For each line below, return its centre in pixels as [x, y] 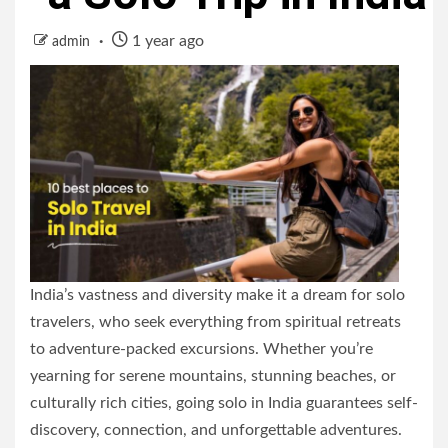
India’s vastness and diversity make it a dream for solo [217, 294]
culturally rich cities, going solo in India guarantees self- [224, 402]
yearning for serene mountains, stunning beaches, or [213, 375]
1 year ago [166, 41]
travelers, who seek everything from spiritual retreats [215, 321]
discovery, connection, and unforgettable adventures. [216, 429]
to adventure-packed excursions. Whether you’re [201, 348]
